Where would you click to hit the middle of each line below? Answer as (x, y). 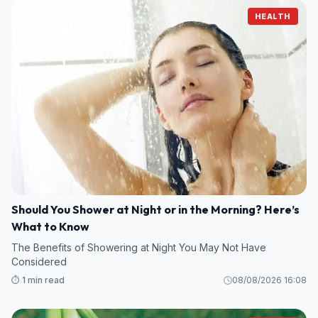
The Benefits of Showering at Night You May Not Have (139, 248)
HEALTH (273, 17)
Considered (39, 262)
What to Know (50, 227)
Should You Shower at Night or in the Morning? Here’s (155, 210)
